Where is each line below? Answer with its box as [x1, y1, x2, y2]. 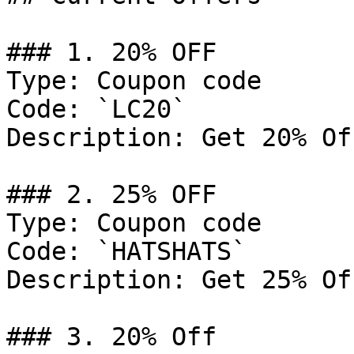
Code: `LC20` [6, 95, 186, 123]
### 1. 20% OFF [6, 38, 217, 66]
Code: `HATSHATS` [6, 237, 247, 265]
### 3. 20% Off [6, 322, 217, 351]
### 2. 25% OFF [6, 180, 217, 209]
